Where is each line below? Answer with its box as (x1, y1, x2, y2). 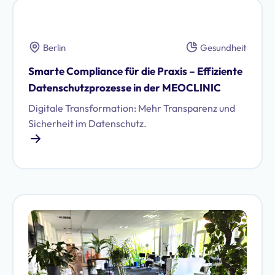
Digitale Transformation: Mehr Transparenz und (28, 102, 235, 114)
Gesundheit (200, 42, 247, 53)
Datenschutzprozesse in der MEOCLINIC (28, 81, 225, 94)
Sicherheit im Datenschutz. (28, 117, 147, 130)
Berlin (43, 42, 66, 53)
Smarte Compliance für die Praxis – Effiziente (28, 64, 242, 77)
